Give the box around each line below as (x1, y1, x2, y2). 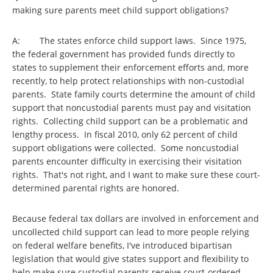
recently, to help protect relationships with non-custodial (12, 75, 244, 87)
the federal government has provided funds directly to (12, 48, 235, 60)
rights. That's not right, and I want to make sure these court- (12, 169, 260, 180)
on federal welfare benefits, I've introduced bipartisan (12, 239, 232, 251)
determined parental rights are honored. (12, 182, 179, 194)
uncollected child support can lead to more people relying (12, 226, 249, 238)
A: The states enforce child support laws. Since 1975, (12, 35, 246, 46)
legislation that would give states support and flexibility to (12, 253, 249, 264)
